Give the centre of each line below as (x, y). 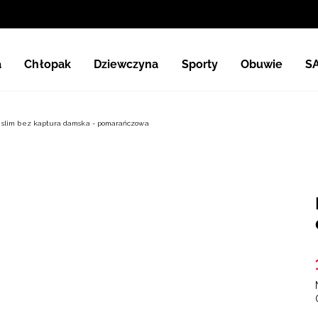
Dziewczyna (126, 64)
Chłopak (48, 64)
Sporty (199, 64)
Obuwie (262, 64)
